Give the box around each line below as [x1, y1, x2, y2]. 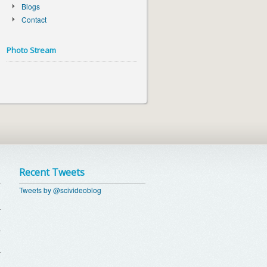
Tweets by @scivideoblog [19, 184, 101, 195]
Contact [21, 14, 46, 24]
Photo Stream [7, 44, 56, 55]
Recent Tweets [19, 165, 85, 179]
